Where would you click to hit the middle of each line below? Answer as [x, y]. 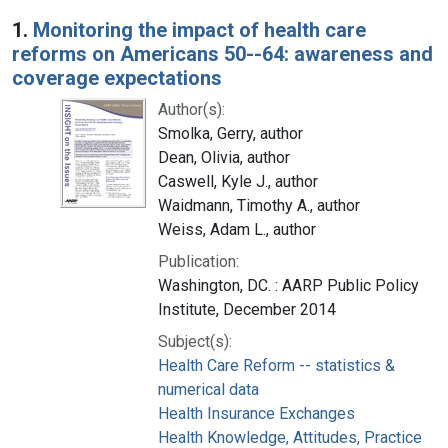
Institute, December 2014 [247, 309]
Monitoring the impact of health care [199, 29]
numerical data [208, 389]
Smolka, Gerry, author [230, 133]
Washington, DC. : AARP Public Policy [288, 285]
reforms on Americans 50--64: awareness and [222, 53]
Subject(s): [195, 341]
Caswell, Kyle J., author [238, 181]
